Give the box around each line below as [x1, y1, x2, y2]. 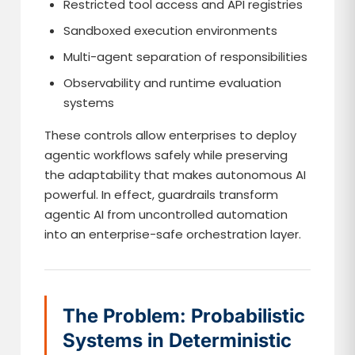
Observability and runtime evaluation [63, 74, 282, 91]
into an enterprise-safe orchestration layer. [44, 226, 302, 242]
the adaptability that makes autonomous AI [44, 166, 307, 183]
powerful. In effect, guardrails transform [44, 186, 279, 203]
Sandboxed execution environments [63, 22, 278, 39]
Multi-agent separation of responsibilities [63, 48, 308, 65]
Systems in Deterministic [63, 329, 292, 352]
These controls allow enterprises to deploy [44, 127, 297, 143]
